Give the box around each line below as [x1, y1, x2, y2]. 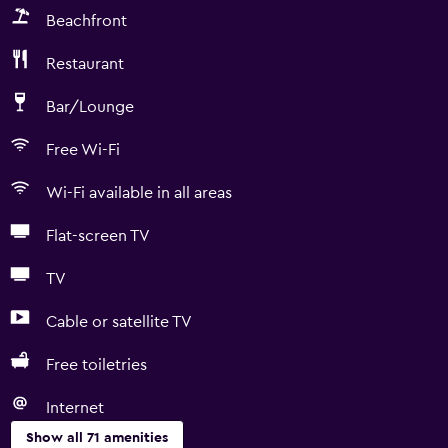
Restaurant [46, 56, 124, 72]
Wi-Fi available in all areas [46, 185, 232, 201]
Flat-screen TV [46, 228, 150, 244]
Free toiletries [46, 357, 147, 373]
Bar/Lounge [46, 99, 134, 115]
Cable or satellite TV [46, 314, 192, 330]
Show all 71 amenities [26, 431, 168, 445]
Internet [46, 400, 104, 416]
